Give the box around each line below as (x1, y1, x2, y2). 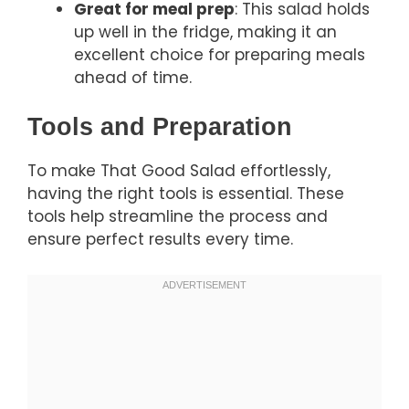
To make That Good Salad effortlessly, (27, 160, 330, 183)
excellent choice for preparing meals (74, 43, 365, 66)
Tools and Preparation (27, 113, 292, 142)
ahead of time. (74, 66, 192, 89)
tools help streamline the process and (27, 205, 328, 228)
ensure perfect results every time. (27, 228, 293, 251)
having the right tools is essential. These (27, 183, 344, 205)
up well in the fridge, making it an (74, 20, 337, 43)
